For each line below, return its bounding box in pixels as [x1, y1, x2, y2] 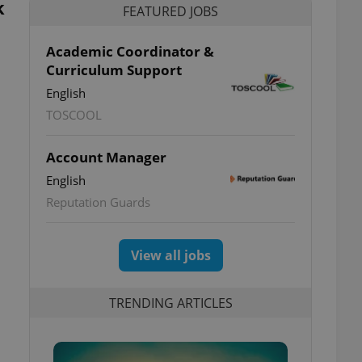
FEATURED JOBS [123, 2, 218, 20]
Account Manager [46, 148, 166, 166]
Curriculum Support [46, 61, 182, 79]
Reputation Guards [46, 194, 150, 210]
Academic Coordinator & [46, 42, 214, 61]
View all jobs [130, 246, 211, 264]
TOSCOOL [46, 107, 102, 123]
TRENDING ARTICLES [108, 293, 233, 312]
